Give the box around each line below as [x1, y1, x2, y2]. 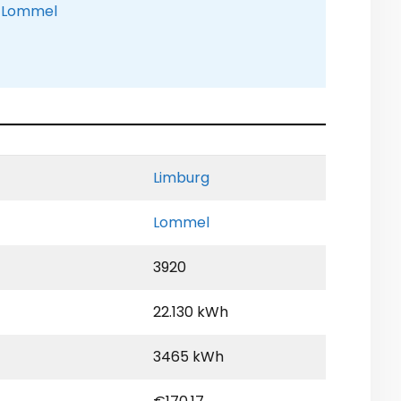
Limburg [153, 167, 209, 189]
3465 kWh [153, 346, 224, 368]
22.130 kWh [153, 302, 228, 323]
